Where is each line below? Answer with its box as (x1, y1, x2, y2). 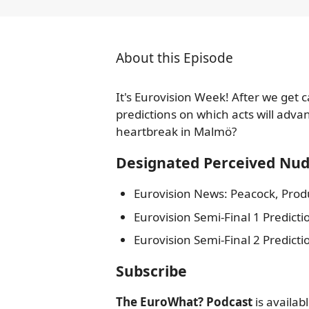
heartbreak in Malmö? (116, 123, 237, 139)
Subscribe (116, 261, 187, 281)
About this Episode (116, 49, 233, 67)
